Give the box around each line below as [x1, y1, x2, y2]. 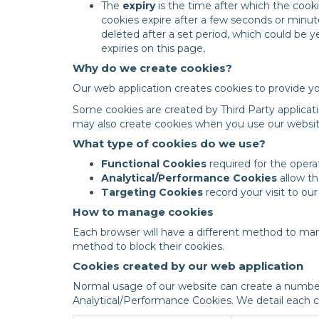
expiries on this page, [101, 42, 205, 55]
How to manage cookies [73, 205, 214, 219]
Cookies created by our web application [73, 259, 303, 273]
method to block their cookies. [73, 240, 224, 253]
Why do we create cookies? [73, 61, 232, 75]
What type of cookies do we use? [73, 137, 266, 150]
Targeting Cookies [101, 186, 203, 199]
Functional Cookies [101, 157, 206, 170]
